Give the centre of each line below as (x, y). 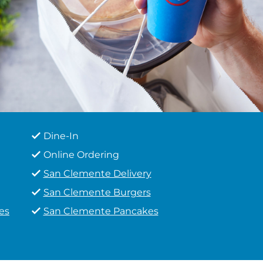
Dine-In (61, 136)
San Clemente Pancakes (101, 211)
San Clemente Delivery (97, 173)
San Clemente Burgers (97, 192)
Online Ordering (81, 155)
